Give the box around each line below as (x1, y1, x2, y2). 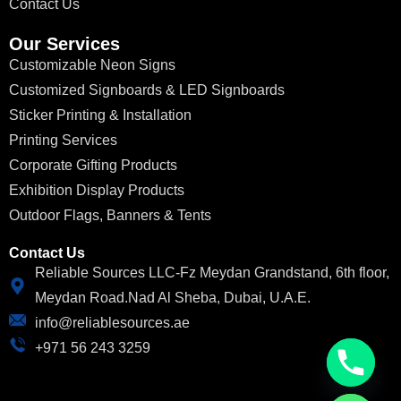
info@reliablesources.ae (34, 315, 190, 331)
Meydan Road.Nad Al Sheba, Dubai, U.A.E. (34, 290, 311, 306)
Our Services (9, 34, 120, 55)
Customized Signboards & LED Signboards (9, 82, 285, 98)
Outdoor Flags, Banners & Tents (9, 208, 211, 224)
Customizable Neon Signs (9, 57, 175, 73)
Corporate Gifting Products (9, 158, 177, 174)
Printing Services (9, 132, 117, 149)
